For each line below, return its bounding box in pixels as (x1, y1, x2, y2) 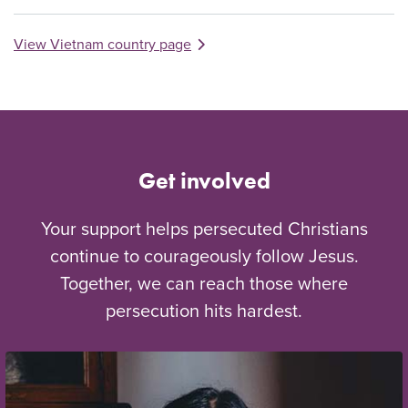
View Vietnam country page (14, 34, 191, 55)
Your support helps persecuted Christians (40, 215, 368, 242)
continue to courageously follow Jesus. (49, 242, 359, 270)
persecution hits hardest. (106, 297, 302, 324)
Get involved (138, 167, 270, 196)
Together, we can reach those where (60, 270, 348, 297)
